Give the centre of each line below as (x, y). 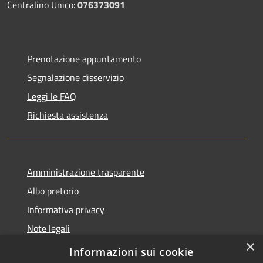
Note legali (48, 229)
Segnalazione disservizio (75, 78)
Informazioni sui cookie (131, 252)
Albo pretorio (53, 191)
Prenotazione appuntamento (84, 59)
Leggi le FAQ (52, 97)
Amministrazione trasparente (86, 172)
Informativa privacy (66, 210)
